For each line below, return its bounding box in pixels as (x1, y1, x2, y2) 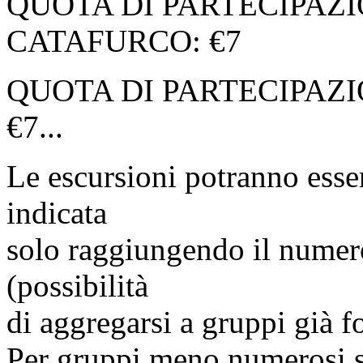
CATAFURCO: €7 (6, 23, 241, 59)
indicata (6, 195, 107, 231)
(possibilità (6, 268, 148, 304)
